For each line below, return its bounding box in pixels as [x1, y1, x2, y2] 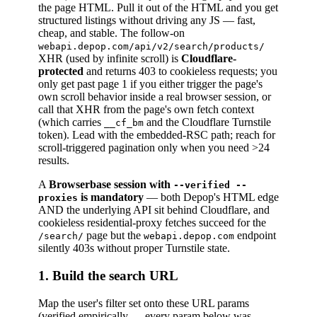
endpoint [234, 229, 276, 242]
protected [38, 65, 83, 78]
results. [38, 154, 69, 167]
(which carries [38, 116, 104, 129]
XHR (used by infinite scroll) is [38, 52, 181, 65]
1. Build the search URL [38, 267, 178, 283]
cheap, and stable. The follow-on [38, 27, 185, 40]
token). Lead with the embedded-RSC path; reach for [38, 129, 275, 142]
